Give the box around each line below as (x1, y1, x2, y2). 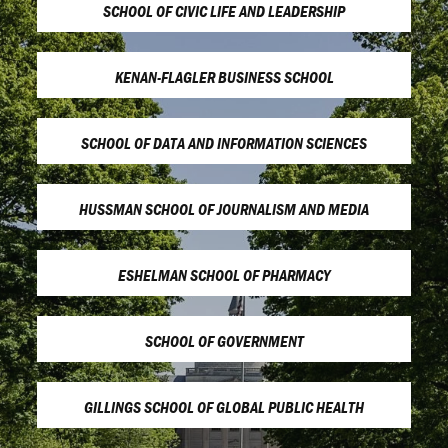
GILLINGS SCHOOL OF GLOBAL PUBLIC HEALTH (84, 396, 364, 417)
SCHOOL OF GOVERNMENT (144, 330, 304, 351)
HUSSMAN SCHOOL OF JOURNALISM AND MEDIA (79, 198, 369, 219)
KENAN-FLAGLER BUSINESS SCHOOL (114, 66, 334, 87)
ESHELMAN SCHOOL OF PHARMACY (118, 264, 330, 285)
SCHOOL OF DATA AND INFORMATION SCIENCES (81, 132, 367, 153)
